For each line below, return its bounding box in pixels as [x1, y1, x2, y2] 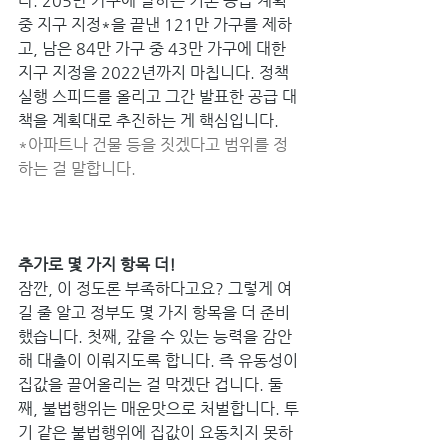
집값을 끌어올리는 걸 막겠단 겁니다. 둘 [18, 375, 283, 395]
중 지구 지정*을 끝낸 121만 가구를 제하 [18, 15, 292, 35]
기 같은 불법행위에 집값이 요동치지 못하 [18, 423, 293, 443]
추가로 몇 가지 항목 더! [18, 255, 180, 275]
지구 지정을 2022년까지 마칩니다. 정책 [18, 63, 293, 83]
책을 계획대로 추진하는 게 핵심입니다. [18, 111, 283, 131]
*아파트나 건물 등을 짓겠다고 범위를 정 [18, 135, 288, 155]
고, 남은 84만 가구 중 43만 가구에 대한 [18, 39, 290, 59]
